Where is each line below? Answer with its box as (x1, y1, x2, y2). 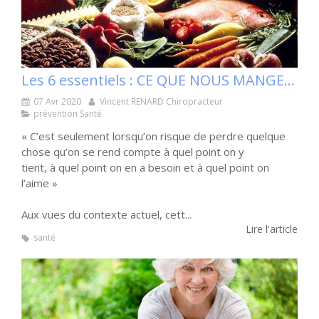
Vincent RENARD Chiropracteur (100, 95, 223, 108)
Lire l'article (246, 222, 298, 236)
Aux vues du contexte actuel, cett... (21, 207, 192, 221)
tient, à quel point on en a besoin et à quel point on (21, 160, 269, 174)
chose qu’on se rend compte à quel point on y (21, 145, 244, 159)
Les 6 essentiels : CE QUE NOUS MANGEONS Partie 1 (284, 70, 295, 90)
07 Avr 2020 (33, 95, 81, 108)
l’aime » (21, 176, 61, 190)
